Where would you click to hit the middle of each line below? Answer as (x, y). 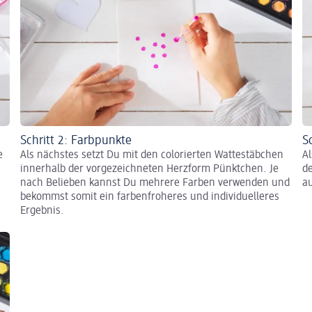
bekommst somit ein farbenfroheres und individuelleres (150, 197)
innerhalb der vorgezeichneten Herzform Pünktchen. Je (149, 169)
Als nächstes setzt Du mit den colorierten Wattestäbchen (152, 155)
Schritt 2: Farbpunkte (76, 140)
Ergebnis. (42, 211)
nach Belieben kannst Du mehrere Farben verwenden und (155, 183)
